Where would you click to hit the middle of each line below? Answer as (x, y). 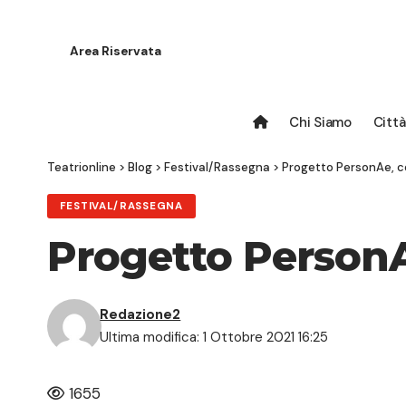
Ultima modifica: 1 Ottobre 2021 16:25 (214, 338)
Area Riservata (116, 52)
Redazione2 (140, 315)
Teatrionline (82, 167)
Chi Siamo (320, 122)
